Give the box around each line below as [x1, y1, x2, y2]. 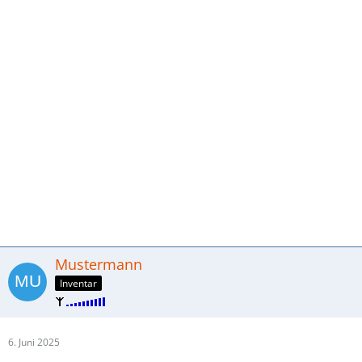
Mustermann [55, 254, 142, 274]
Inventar [60, 276, 97, 290]
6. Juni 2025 [8, 335, 60, 349]
